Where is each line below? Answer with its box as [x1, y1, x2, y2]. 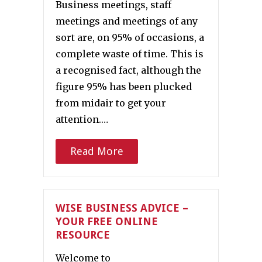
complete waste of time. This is [56, 48, 204, 60]
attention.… [56, 113, 108, 126]
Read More [70, 145, 123, 158]
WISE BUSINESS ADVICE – [56, 202, 188, 215]
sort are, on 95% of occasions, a [56, 32, 204, 44]
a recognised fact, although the [56, 64, 201, 77]
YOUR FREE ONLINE [56, 215, 158, 228]
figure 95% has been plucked [56, 81, 192, 93]
